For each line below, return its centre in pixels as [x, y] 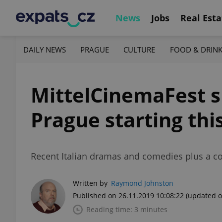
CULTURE [139, 49]
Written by [90, 183]
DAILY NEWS [45, 49]
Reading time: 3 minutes [127, 209]
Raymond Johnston [142, 183]
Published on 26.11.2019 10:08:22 [128, 195]
